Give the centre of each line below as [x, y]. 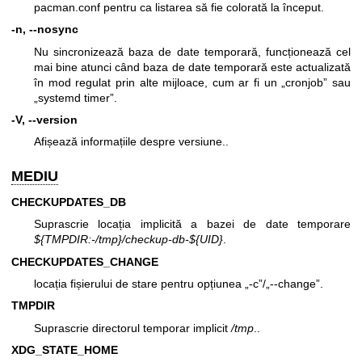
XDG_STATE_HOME [65, 350]
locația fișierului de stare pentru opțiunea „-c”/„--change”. [179, 283]
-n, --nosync [45, 29]
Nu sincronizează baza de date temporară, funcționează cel [192, 51]
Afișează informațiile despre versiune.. [131, 142]
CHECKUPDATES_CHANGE [85, 261]
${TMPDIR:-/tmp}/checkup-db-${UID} [128, 240]
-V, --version [44, 119]
